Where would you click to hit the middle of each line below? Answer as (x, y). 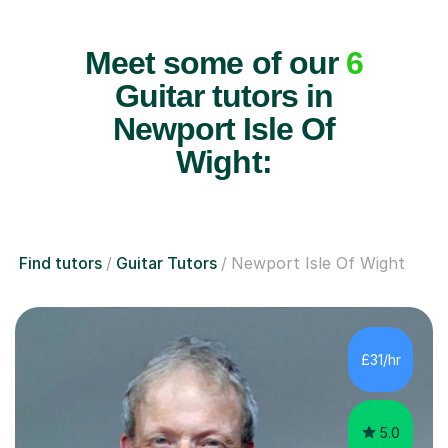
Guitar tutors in (224, 96)
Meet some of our (215, 63)
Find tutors (60, 263)
